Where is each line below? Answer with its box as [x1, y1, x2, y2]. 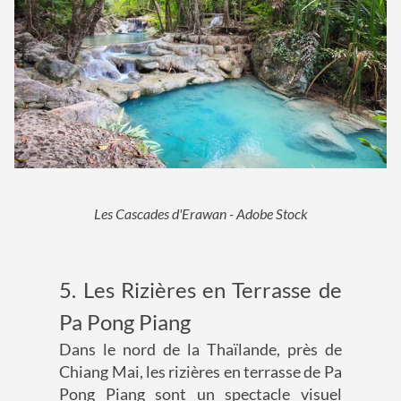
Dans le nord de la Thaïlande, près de [59, 339, 342, 360]
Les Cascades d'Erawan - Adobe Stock [93, 205, 308, 223]
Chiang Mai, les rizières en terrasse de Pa [59, 362, 342, 382]
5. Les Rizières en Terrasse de [59, 277, 342, 303]
